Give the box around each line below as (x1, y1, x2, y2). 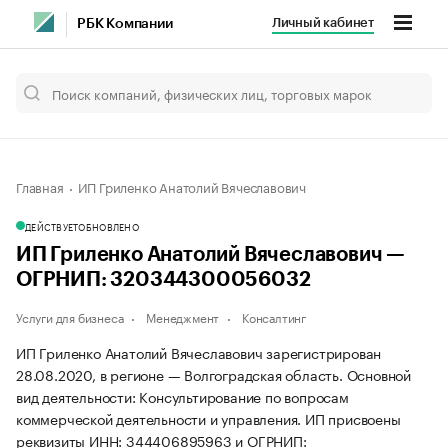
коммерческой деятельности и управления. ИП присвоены (16, 407, 401, 429)
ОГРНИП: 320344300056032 (16, 270, 311, 290)
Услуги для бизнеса (16, 307, 124, 326)
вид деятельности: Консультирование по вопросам (16, 385, 349, 407)
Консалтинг (242, 307, 307, 326)
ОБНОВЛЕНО (78, 219, 139, 233)
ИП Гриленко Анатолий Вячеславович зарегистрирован (16, 341, 382, 363)
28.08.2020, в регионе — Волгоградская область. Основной (16, 363, 411, 385)
